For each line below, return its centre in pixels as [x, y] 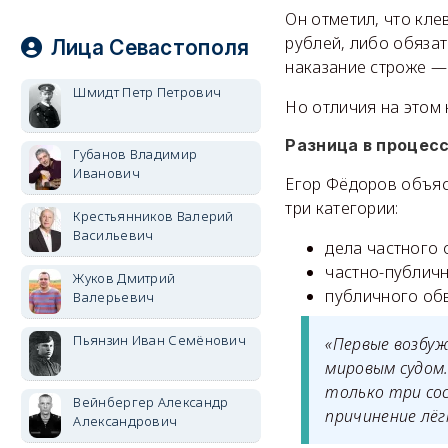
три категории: [342, 208]
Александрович [125, 421]
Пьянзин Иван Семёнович [160, 340]
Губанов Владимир [135, 154]
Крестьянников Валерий [153, 216]
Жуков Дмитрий [124, 278]
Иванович [106, 173]
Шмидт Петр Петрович [147, 92]
